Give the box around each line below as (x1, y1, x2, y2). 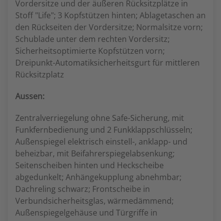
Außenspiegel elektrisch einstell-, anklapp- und (15, 136, 187, 147)
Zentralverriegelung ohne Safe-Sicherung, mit (15, 112, 184, 123)
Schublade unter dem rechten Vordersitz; (15, 34, 170, 44)
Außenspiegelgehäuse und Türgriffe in (15, 207, 157, 218)
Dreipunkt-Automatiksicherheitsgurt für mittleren (15, 57, 200, 68)
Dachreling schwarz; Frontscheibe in (15, 184, 150, 194)
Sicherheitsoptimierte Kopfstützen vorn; (15, 45, 165, 56)
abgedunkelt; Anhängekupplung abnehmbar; (15, 172, 182, 183)
